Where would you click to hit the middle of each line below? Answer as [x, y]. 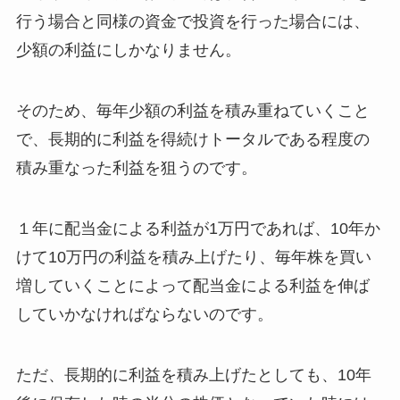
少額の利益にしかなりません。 [128, 50]
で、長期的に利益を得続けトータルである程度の [192, 140]
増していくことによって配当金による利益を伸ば [192, 286]
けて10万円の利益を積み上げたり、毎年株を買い [193, 258]
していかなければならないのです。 [144, 315]
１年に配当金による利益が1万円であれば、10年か [198, 229]
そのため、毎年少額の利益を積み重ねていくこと [192, 111]
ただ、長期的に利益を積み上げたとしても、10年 [193, 375]
